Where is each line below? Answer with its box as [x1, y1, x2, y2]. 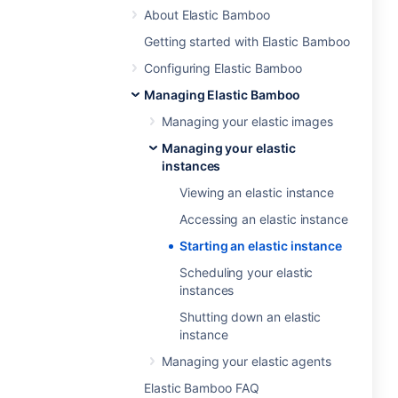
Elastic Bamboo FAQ [144, 380, 259, 395]
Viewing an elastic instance [179, 185, 335, 200]
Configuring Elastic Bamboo [144, 60, 303, 76]
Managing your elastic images [162, 114, 334, 129]
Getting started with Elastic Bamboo [144, 34, 350, 49]
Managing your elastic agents [162, 354, 332, 369]
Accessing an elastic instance [179, 211, 348, 227]
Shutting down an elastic [179, 309, 322, 324]
